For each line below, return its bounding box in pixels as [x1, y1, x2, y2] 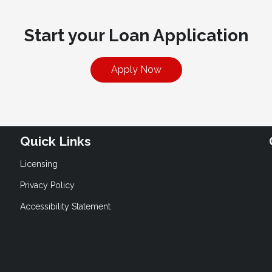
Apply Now [110, 64, 161, 76]
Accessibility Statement [20, 201, 111, 211]
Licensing [20, 158, 58, 169]
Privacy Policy [20, 180, 75, 190]
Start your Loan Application [24, 25, 248, 46]
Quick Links [20, 134, 92, 149]
